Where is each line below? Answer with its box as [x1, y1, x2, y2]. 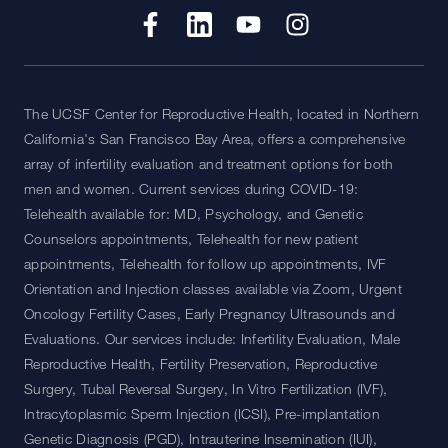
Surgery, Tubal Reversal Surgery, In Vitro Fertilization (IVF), [24, 380, 388, 398]
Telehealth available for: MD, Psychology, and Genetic [24, 205, 363, 223]
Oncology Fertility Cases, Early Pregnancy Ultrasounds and [24, 305, 395, 323]
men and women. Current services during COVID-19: [24, 180, 359, 198]
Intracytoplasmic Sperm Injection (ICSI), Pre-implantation [24, 405, 380, 423]
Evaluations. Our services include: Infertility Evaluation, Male [24, 330, 401, 348]
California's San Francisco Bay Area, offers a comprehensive [24, 130, 406, 148]
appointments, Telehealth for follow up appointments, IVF [24, 255, 387, 273]
